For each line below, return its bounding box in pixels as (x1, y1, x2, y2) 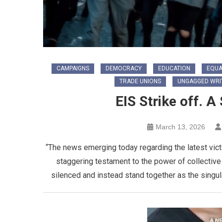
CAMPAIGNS (56, 65, 89, 72)
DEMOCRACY (105, 65, 142, 72)
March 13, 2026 (155, 123, 205, 131)
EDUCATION (158, 65, 190, 72)
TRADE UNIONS (119, 78, 161, 85)
